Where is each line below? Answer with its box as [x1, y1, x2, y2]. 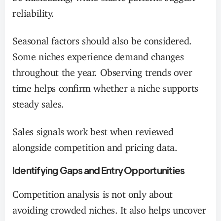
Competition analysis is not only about [12, 188, 173, 196]
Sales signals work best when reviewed [12, 125, 174, 133]
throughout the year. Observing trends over [12, 66, 192, 74]
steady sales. [12, 98, 64, 106]
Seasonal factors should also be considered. [12, 35, 192, 42]
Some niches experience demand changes [12, 50, 184, 58]
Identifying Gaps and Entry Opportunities [12, 164, 185, 177]
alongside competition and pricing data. [12, 141, 178, 149]
